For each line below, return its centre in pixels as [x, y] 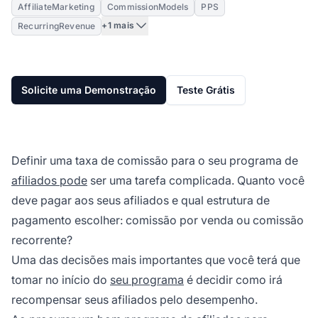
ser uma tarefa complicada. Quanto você [196, 180]
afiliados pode [49, 180]
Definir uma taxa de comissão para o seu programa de [155, 160]
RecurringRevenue [57, 26]
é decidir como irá [233, 279]
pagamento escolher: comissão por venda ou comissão [158, 220]
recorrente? [42, 240]
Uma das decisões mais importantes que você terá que [156, 259]
